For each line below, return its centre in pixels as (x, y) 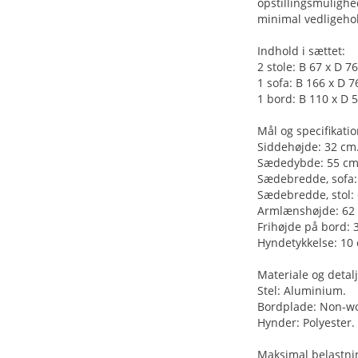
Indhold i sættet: (301, 51)
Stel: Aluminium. (302, 290)
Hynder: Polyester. (306, 322)
